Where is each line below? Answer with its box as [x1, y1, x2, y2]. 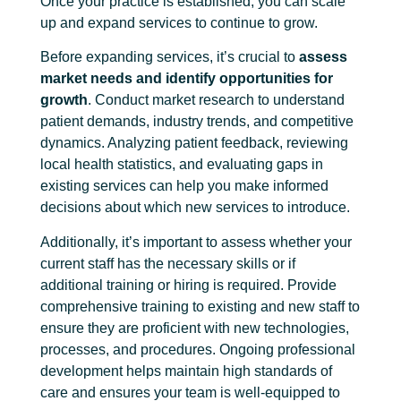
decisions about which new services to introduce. [40, 200, 354, 216]
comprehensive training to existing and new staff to [40, 298, 360, 314]
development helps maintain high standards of [40, 363, 332, 379]
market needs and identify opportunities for [40, 71, 333, 87]
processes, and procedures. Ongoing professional [40, 341, 355, 357]
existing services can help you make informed [40, 178, 328, 194]
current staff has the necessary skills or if [40, 255, 295, 271]
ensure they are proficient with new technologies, [40, 320, 349, 336]
